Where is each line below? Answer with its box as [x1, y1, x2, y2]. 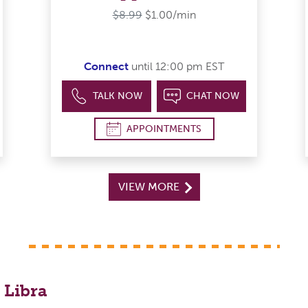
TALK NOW [93, 90, 143, 102]
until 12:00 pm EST [129, 60, 224, 74]
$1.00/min [144, 8, 196, 21]
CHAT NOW [186, 90, 239, 102]
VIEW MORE [118, 180, 182, 194]
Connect [84, 60, 129, 74]
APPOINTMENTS [126, 122, 201, 135]
